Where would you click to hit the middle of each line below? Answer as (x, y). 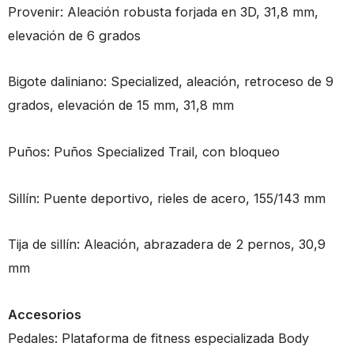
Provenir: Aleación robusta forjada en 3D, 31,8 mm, (163, 11)
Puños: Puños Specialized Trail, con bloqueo (144, 152)
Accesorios (45, 315)
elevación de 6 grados (74, 35)
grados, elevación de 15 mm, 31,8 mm (121, 105)
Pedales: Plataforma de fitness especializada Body (158, 339)
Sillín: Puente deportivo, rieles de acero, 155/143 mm (167, 198)
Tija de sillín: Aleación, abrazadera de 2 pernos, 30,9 (167, 245)
